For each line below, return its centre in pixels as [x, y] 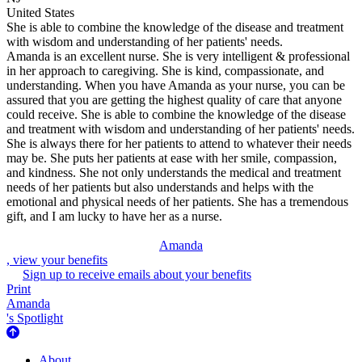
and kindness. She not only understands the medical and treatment [174, 172]
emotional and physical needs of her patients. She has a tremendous [177, 201]
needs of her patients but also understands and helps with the [160, 187]
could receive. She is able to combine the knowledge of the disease [176, 114]
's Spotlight [35, 318]
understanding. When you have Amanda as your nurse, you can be [176, 85]
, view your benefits [57, 259]
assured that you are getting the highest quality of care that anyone [174, 99]
